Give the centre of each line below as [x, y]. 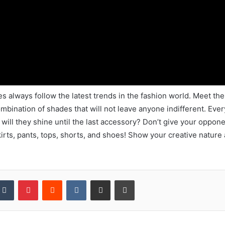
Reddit [72, 180]
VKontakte [102, 180]
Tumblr [24, 180]
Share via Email [118, 180]
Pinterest [52, 180]
